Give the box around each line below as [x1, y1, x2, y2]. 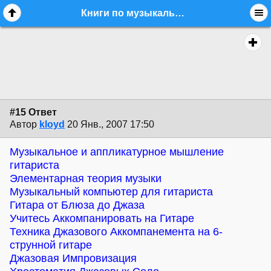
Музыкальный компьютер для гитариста [10, 185, 213, 198]
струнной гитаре [10, 238, 92, 251]
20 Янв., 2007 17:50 [67, 119, 154, 130]
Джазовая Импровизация [10, 252, 137, 264]
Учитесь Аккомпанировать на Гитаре [10, 212, 194, 224]
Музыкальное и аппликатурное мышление [10, 145, 224, 158]
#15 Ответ [10, 107, 57, 118]
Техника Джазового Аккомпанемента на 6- [10, 225, 223, 238]
